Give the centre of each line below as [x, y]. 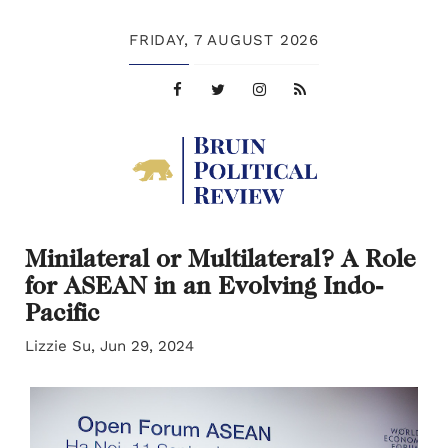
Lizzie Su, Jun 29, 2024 [109, 346]
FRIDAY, [159, 40]
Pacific [62, 312]
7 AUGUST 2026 [256, 40]
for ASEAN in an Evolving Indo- [204, 285]
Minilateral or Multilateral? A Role [220, 258]
